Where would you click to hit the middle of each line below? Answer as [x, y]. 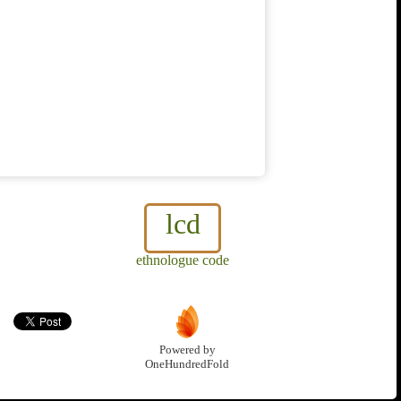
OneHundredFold [187, 365]
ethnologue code [183, 260]
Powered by [187, 350]
